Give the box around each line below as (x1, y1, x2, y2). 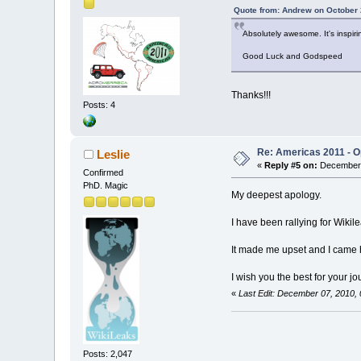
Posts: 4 (83, 100, 116, 110)
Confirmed (83, 167, 124, 177)
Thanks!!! (230, 89, 271, 101)
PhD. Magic (83, 180, 129, 190)
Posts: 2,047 (83, 349, 133, 359)
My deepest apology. (230, 189, 322, 201)
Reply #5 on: (264, 160, 318, 170)
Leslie (96, 147, 130, 161)
